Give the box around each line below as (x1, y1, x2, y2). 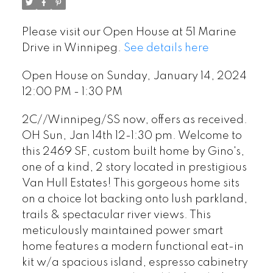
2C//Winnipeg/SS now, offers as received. (21, 114, 247, 126)
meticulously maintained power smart (21, 225, 223, 236)
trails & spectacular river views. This (21, 209, 211, 221)
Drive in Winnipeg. (21, 43, 124, 54)
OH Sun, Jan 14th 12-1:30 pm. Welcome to (21, 130, 242, 141)
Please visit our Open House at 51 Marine (21, 27, 236, 38)
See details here (123, 43, 209, 54)
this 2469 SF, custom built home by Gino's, (21, 146, 244, 157)
